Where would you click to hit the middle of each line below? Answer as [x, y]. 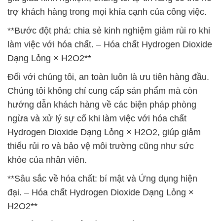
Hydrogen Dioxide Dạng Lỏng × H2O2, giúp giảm [104, 132]
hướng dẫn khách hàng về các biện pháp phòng [102, 105]
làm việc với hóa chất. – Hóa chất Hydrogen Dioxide [110, 44]
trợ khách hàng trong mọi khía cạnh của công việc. [107, 12]
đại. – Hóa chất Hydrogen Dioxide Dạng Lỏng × [101, 192]
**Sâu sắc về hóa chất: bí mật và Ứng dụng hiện [102, 179]
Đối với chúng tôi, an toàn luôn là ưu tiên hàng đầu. [108, 77]
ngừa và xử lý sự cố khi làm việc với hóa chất [97, 118]
